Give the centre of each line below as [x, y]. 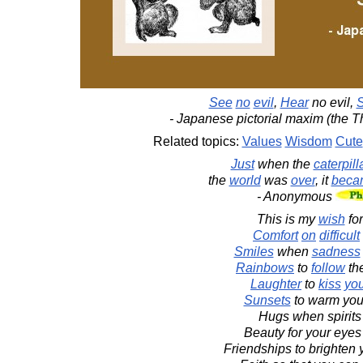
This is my [287, 219]
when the [284, 164]
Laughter [276, 284]
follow [328, 268]
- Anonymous [296, 196]
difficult [340, 235]
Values [262, 141]
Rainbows [265, 268]
